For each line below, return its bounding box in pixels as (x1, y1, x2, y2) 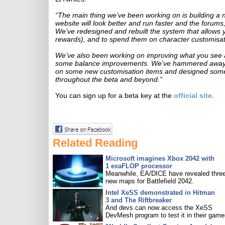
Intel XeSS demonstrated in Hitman (105, 189, 215, 196)
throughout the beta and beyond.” (55, 75, 162, 83)
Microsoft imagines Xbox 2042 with (105, 155, 214, 162)
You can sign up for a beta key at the (55, 91, 172, 99)
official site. (172, 91, 214, 99)
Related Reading (53, 137, 138, 149)
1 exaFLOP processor (105, 162, 172, 170)
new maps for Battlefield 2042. (105, 177, 194, 185)
